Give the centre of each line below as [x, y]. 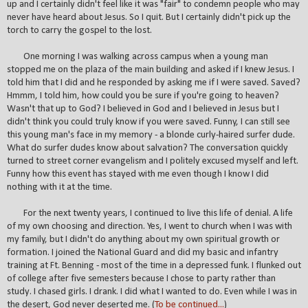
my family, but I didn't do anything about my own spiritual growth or [143, 239]
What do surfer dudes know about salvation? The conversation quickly [147, 148]
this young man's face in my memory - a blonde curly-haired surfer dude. [151, 135]
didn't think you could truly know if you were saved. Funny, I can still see [148, 122]
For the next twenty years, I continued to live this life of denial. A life [150, 213]
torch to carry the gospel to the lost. [79, 30]
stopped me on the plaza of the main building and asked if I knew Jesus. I [151, 69]
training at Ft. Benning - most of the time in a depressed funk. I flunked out [154, 265]
